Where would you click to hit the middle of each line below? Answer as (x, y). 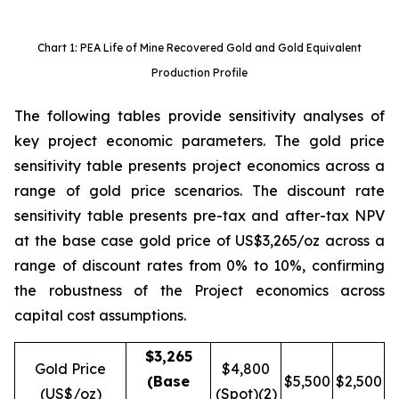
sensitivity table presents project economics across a (199, 166)
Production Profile (199, 73)
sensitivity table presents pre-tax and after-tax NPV (199, 216)
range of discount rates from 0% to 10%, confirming (199, 266)
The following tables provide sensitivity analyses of (199, 116)
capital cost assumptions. (100, 316)
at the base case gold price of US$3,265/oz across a (199, 241)
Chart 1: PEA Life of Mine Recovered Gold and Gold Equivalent (199, 48)
